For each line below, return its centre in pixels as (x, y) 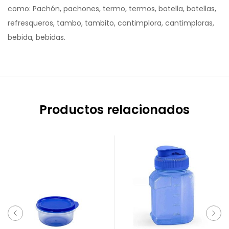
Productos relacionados (114, 110)
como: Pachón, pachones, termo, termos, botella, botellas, (112, 9)
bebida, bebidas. (37, 37)
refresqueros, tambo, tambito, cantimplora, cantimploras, (111, 23)
